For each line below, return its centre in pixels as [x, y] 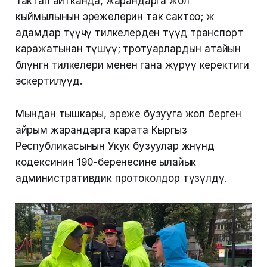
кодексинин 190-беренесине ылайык [106, 162]
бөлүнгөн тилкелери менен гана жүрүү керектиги [132, 65]
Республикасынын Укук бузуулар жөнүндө [115, 146]
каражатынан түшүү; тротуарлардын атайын [128, 49]
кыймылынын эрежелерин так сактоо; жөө [115, 17]
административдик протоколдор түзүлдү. [121, 178]
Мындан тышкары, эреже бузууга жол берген [128, 114]
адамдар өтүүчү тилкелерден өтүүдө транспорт [129, 33]
